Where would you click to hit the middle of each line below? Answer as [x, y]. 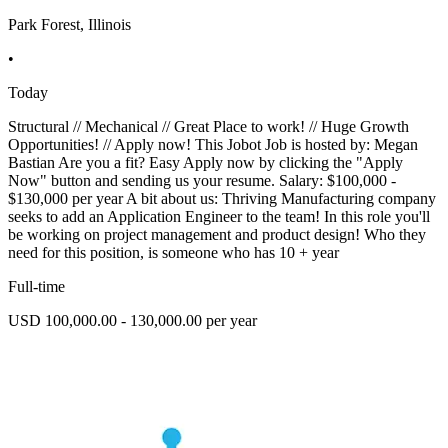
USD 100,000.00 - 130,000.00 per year [132, 321]
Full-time [36, 287]
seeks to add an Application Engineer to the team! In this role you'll [219, 217]
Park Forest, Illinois [69, 25]
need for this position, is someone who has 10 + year [173, 253]
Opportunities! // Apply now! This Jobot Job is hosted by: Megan [213, 145]
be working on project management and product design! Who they [217, 235]
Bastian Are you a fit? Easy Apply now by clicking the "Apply [205, 163]
